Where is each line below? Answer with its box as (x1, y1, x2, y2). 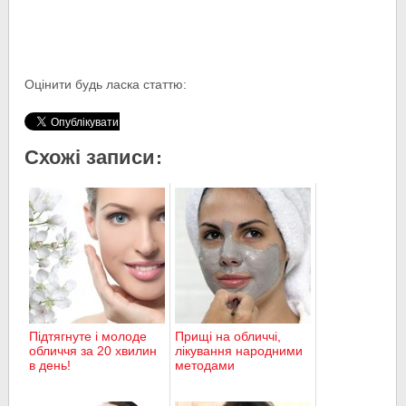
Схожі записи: (24, 140, 163, 172)
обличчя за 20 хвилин (29, 343, 158, 358)
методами (175, 357, 236, 372)
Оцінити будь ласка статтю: (24, 76, 188, 92)
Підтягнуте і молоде (29, 328, 148, 343)
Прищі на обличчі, (175, 328, 282, 343)
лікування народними (175, 343, 304, 358)
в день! (29, 357, 72, 372)
